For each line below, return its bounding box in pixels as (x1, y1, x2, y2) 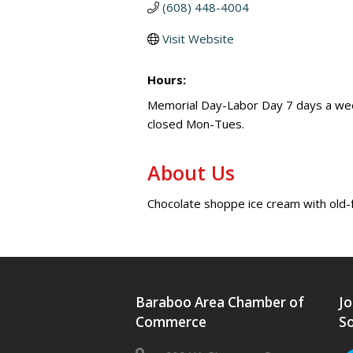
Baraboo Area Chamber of (136, 293, 304, 311)
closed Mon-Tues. (147, 116, 244, 132)
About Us (147, 159, 235, 186)
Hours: (147, 72, 186, 87)
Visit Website (162, 31, 234, 46)
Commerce (136, 313, 206, 331)
